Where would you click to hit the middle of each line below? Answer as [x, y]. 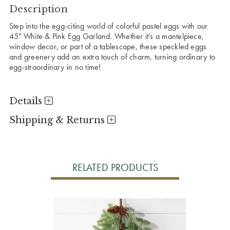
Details [27, 101]
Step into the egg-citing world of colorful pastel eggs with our [109, 26]
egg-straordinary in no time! [55, 67]
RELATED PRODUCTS [115, 167]
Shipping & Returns [58, 120]
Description [39, 9]
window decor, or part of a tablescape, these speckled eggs [108, 46]
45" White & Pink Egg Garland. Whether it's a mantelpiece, [107, 36]
